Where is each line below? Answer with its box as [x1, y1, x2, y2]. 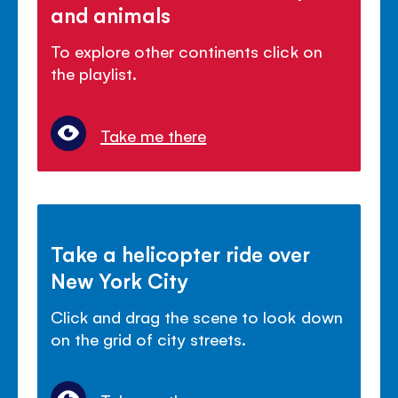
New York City [51, 266, 189, 293]
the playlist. [51, 62, 138, 84]
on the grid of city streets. [51, 327, 247, 349]
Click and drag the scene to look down [51, 305, 343, 327]
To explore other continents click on [51, 40, 322, 62]
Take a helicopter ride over [51, 239, 311, 267]
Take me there [100, 123, 207, 146]
